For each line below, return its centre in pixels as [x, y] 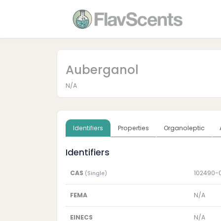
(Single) [96, 174]
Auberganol [102, 70]
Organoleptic [184, 128]
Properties [133, 128]
